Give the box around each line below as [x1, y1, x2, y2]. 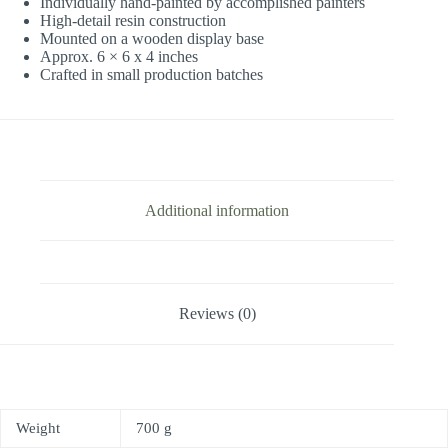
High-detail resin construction [40, 11, 226, 29]
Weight [16, 419, 60, 436]
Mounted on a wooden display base [40, 29, 264, 47]
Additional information [145, 201, 290, 219]
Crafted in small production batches [40, 65, 263, 83]
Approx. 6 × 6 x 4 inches [40, 47, 198, 65]
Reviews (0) [178, 304, 256, 322]
